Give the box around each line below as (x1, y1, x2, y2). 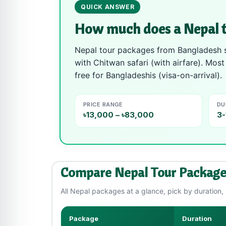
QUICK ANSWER (81, 3, 135, 11)
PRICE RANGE (83, 101, 123, 108)
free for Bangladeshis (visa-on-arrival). (75, 70, 222, 80)
